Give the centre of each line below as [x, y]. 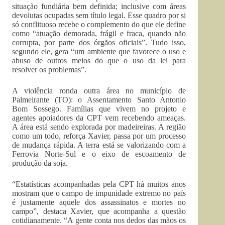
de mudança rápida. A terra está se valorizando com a [99, 145]
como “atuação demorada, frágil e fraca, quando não [99, 33]
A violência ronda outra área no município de [99, 91]
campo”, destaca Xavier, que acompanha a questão [99, 211]
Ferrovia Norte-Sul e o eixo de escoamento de [99, 154]
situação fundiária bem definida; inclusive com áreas [99, 6]
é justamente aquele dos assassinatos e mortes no [99, 202]
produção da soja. [40, 163]
